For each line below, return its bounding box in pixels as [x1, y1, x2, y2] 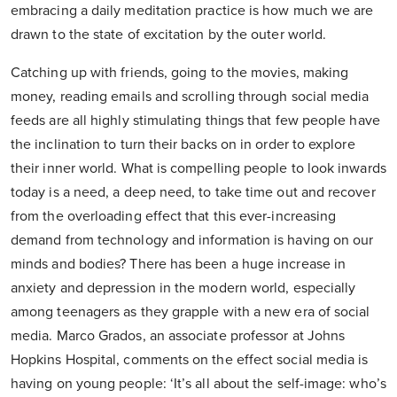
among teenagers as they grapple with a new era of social [11, 303, 370, 322]
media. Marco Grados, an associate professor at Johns [11, 327, 346, 346]
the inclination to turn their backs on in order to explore [11, 136, 355, 154]
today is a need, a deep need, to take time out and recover [11, 183, 376, 202]
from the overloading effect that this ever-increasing [11, 207, 337, 226]
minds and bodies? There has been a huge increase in [11, 255, 346, 274]
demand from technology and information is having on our [11, 231, 374, 250]
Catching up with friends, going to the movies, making [11, 64, 349, 82]
